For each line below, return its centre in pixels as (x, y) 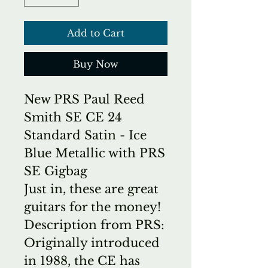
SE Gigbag (56, 171)
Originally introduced (92, 243)
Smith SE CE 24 (73, 117)
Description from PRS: (94, 225)
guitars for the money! (92, 207)
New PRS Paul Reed (84, 99)
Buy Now (96, 64)
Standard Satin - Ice (85, 135)
